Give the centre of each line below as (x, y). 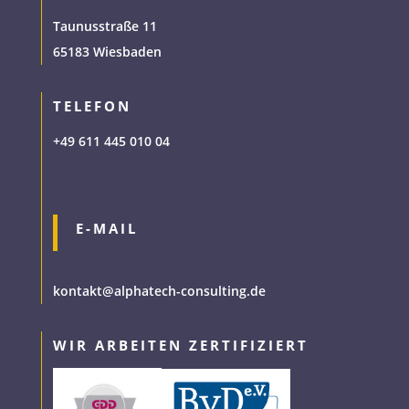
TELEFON (92, 106)
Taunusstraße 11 (105, 26)
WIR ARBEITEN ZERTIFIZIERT (180, 346)
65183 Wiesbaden (107, 52)
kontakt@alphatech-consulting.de (159, 291)
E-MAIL (106, 229)
